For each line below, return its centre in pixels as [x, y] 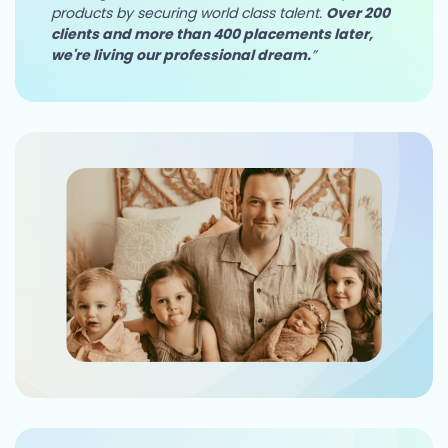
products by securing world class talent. [188, 13]
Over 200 [358, 13]
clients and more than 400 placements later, [212, 34]
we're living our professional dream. [181, 55]
